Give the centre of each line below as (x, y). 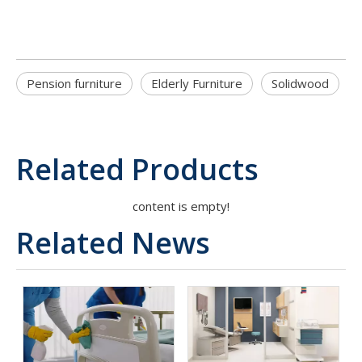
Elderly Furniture (197, 84)
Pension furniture (74, 84)
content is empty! (181, 206)
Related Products (137, 170)
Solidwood (300, 84)
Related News (113, 243)
